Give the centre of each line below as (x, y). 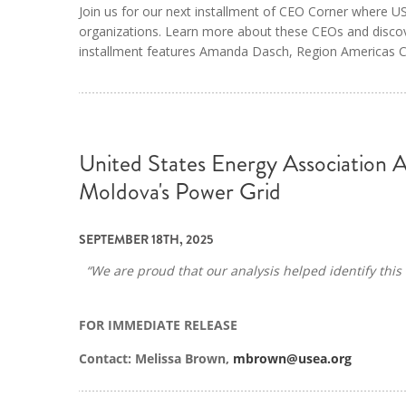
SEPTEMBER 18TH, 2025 (146, 240)
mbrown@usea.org (292, 359)
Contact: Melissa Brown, (156, 359)
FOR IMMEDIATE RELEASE (158, 324)
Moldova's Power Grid (180, 191)
